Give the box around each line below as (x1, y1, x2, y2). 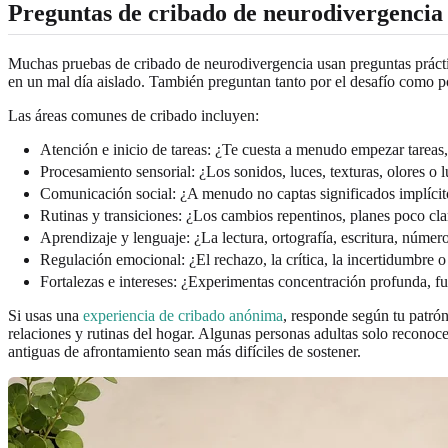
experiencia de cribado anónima (83, 306, 283, 324)
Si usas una (8, 306, 83, 324)
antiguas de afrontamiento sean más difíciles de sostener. (8, 342, 361, 360)
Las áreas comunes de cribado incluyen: (8, 106, 259, 124)
